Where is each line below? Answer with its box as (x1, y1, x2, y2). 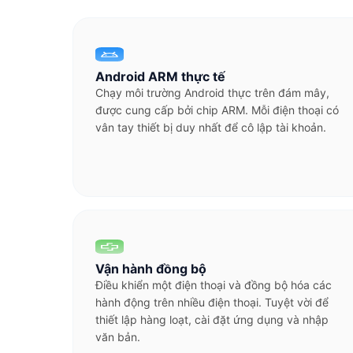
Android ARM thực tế (95, 69, 225, 84)
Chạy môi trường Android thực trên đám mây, (95, 86, 329, 99)
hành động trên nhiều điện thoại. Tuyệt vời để (95, 295, 329, 309)
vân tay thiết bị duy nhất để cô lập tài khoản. (95, 121, 326, 134)
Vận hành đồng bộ (95, 261, 206, 277)
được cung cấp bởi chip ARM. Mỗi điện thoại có (95, 103, 339, 117)
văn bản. (95, 330, 140, 344)
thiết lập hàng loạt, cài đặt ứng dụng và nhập (95, 313, 329, 326)
